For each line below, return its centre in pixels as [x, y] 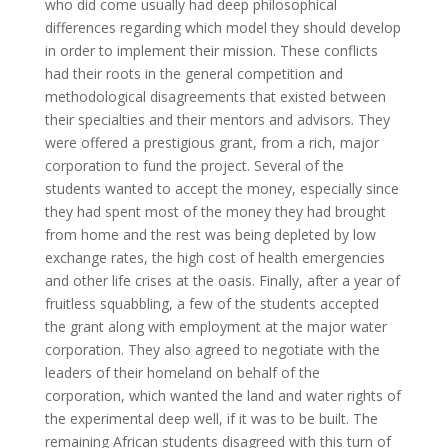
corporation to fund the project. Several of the [194, 166]
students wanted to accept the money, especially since [221, 189]
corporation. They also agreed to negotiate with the [212, 350]
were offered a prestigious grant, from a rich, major [211, 143]
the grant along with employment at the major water [215, 327]
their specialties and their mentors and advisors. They [217, 120]
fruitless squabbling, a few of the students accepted [211, 304]
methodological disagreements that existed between [215, 97]
